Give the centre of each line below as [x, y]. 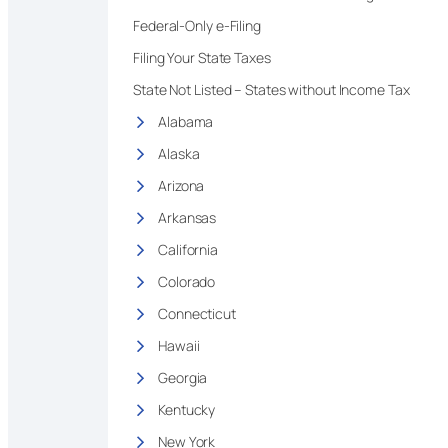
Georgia [183, 377]
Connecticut [197, 313]
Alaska [179, 153]
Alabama [186, 121]
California [188, 249]
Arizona [181, 185]
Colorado [187, 281]
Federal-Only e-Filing [197, 25]
